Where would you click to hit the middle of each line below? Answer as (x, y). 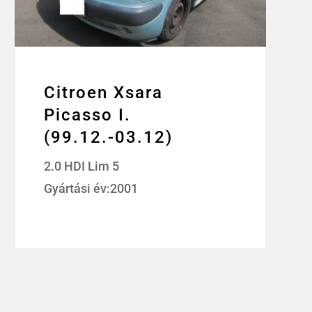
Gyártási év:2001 (91, 189)
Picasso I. (88, 115)
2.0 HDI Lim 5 (82, 166)
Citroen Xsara (104, 93)
